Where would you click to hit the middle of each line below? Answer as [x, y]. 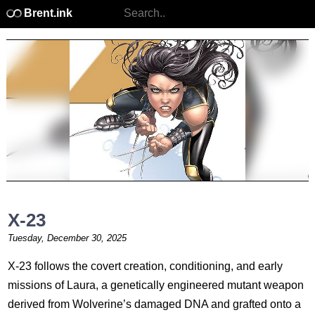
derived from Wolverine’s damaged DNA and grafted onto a [154, 304]
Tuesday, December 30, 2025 [67, 238]
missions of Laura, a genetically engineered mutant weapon [155, 285]
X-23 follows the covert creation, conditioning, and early [145, 266]
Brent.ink [47, 13]
